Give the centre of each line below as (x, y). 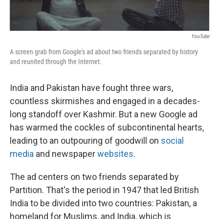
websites (115, 154)
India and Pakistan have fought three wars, (91, 88)
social (172, 141)
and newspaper (66, 154)
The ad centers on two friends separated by (94, 177)
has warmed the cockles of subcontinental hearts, (107, 128)
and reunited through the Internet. (56, 62)
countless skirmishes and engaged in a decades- (105, 101)
